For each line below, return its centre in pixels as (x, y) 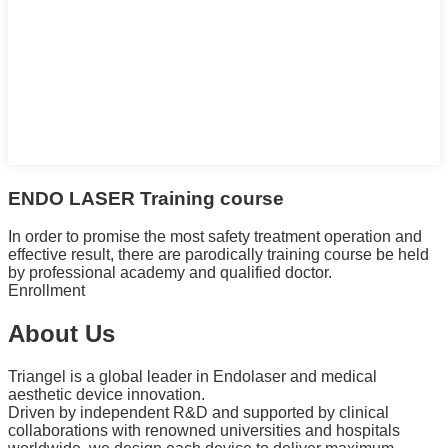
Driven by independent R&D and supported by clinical (198, 413)
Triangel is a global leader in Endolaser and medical (192, 377)
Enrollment (46, 291)
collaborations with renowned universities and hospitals (204, 431)
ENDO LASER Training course (146, 198)
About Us (61, 334)
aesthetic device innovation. (106, 395)
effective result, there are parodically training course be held (218, 255)
